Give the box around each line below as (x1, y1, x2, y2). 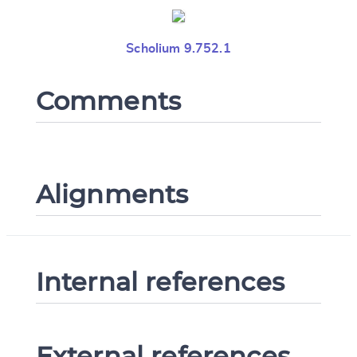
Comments (35, 84, 182, 116)
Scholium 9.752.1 (126, 41, 231, 55)
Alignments (35, 178, 189, 210)
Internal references (35, 265, 284, 297)
